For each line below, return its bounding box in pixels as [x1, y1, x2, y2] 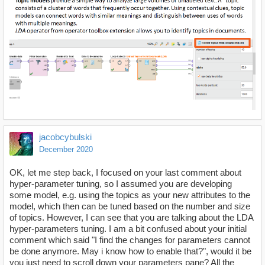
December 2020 [39, 145, 93, 154]
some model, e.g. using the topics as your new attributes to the [9, 190, 250, 201]
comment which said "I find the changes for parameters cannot [9, 235, 250, 245]
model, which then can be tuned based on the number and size [9, 201, 250, 212]
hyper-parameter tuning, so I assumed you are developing [9, 179, 232, 189]
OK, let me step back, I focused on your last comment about [9, 167, 241, 178]
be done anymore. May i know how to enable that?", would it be [9, 246, 251, 257]
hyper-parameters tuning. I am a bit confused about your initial [9, 224, 247, 234]
